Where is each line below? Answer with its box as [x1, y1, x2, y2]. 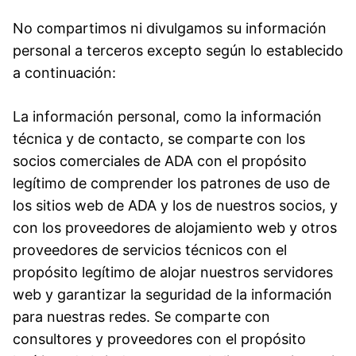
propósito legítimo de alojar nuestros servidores [13, 263, 333, 281]
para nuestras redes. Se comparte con [13, 308, 270, 325]
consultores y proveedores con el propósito [13, 330, 306, 347]
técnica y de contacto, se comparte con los [13, 130, 305, 147]
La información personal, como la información [13, 107, 322, 125]
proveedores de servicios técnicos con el [13, 241, 287, 258]
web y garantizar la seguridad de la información [13, 285, 332, 303]
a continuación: [13, 64, 116, 81]
